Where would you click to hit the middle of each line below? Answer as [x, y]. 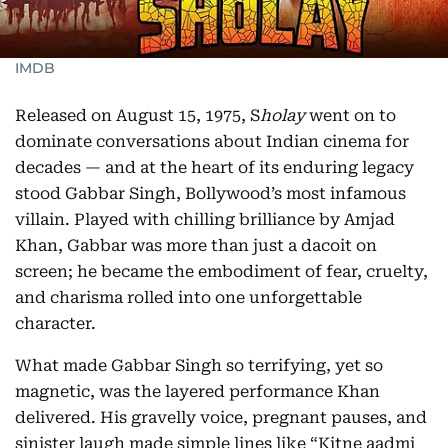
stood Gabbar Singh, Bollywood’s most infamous [210, 194]
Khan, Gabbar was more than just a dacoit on [196, 246]
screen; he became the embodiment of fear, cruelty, [221, 272]
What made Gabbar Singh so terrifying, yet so [199, 366]
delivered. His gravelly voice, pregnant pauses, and [221, 418]
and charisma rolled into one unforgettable [188, 298]
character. [55, 324]
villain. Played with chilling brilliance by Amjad [205, 220]
